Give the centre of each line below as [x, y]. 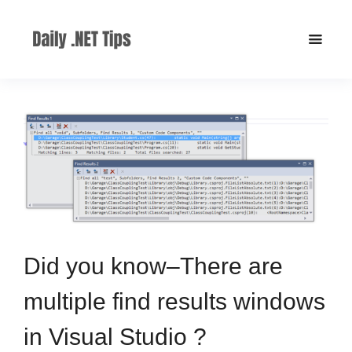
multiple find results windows [174, 302]
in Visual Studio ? [115, 337]
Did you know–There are [153, 266]
